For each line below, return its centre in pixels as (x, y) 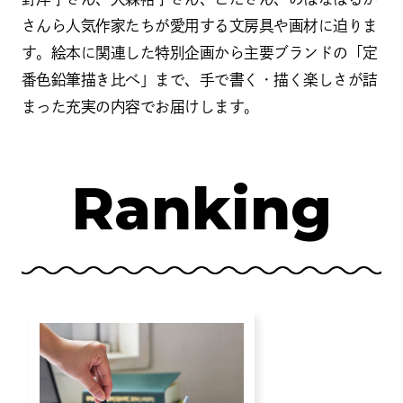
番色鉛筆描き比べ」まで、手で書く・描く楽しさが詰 (199, 79)
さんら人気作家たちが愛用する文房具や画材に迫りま (199, 25)
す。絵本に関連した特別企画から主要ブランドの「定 (199, 52)
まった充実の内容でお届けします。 (140, 106)
